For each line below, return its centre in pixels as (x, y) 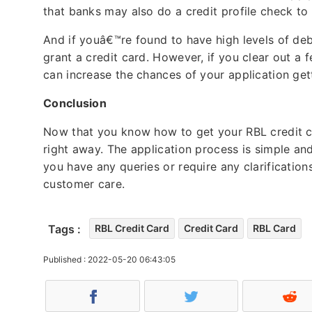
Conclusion (75, 103)
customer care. (86, 184)
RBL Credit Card (132, 228)
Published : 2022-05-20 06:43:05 (109, 259)
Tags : (64, 229)
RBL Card (274, 228)
